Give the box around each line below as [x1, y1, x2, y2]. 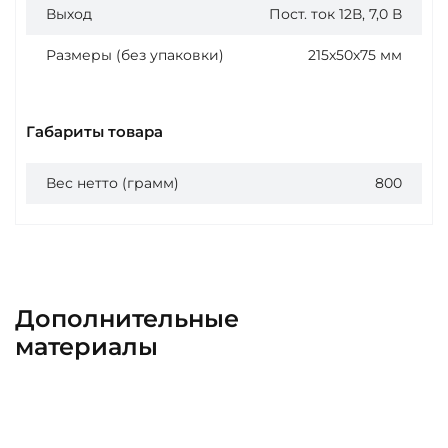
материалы [15, 331, 158, 361]
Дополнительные [15, 303, 239, 333]
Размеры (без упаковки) [46, 45, 224, 64]
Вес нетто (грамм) [46, 173, 179, 192]
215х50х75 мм [308, 45, 402, 64]
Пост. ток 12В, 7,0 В [269, 4, 402, 23]
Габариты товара [26, 121, 163, 141]
